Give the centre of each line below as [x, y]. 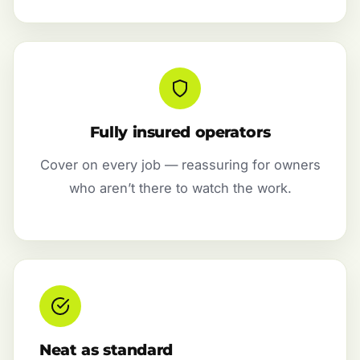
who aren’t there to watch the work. [180, 188]
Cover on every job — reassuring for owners [180, 164]
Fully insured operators [180, 132]
